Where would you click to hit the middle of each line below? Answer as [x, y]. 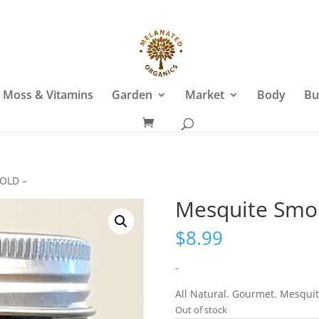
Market [204, 95]
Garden [132, 95]
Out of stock [201, 310]
